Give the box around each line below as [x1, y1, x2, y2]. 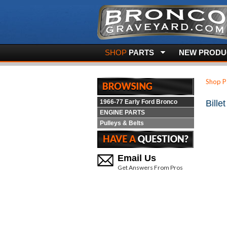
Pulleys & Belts [100, 120, 144, 127]
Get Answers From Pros [118, 164, 183, 171]
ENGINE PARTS [100, 109, 145, 116]
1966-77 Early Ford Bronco [100, 98, 177, 105]
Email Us [118, 153, 156, 163]
